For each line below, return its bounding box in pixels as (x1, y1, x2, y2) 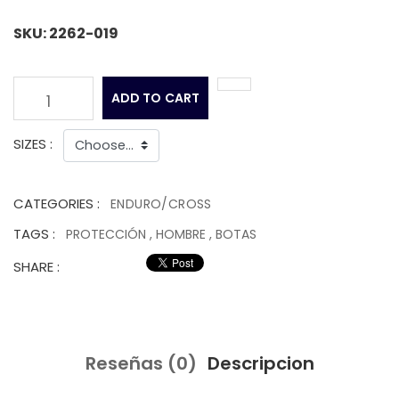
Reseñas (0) (85, 351, 197, 377)
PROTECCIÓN (66, 225, 150, 244)
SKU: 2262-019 (13, 23, 118, 44)
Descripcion (207, 351, 314, 377)
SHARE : (13, 257, 60, 277)
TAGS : (13, 224, 55, 244)
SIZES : (13, 134, 53, 154)
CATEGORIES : (13, 194, 100, 214)
